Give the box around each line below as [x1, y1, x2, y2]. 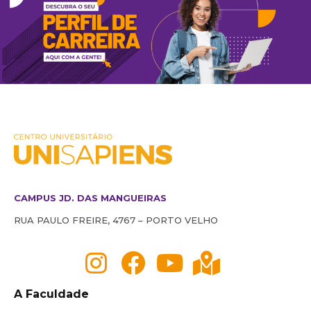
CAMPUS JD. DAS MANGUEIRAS [14, 192, 167, 203]
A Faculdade [14, 287, 89, 301]
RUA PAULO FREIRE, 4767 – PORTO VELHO [14, 214, 218, 226]
